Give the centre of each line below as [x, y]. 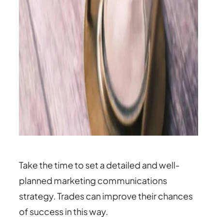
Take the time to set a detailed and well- [100, 165]
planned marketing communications [93, 181]
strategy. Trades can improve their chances [106, 196]
